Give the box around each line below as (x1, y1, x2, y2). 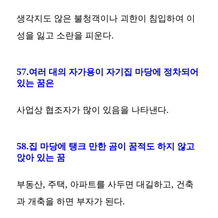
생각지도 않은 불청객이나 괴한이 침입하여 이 (17, 12, 196, 24)
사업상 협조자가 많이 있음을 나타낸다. (17, 104, 169, 116)
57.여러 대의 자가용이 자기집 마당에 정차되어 (17, 66, 199, 78)
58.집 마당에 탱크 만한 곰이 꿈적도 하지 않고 (17, 140, 195, 152)
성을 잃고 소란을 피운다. (17, 29, 114, 41)
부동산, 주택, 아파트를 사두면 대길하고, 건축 (17, 178, 194, 190)
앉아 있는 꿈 (17, 151, 66, 163)
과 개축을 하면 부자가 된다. (17, 195, 126, 207)
